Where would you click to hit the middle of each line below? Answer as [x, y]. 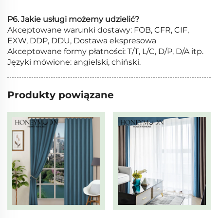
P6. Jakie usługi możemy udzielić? [73, 19]
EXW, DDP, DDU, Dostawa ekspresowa [82, 41]
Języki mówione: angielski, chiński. [74, 62]
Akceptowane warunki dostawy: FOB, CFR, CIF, [98, 30]
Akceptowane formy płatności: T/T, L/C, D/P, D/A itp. [105, 52]
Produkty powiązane [61, 95]
